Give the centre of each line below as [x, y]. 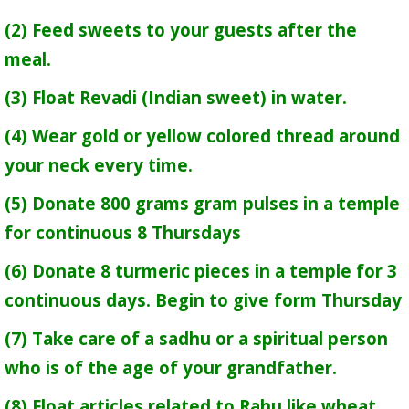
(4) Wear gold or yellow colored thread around [202, 136]
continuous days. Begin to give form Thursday [203, 300]
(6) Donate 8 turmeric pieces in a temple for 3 [201, 271]
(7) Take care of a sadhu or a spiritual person [196, 338]
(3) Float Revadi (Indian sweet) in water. [176, 97]
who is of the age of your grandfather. [171, 367]
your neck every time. [99, 165]
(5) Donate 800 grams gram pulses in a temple [202, 203]
